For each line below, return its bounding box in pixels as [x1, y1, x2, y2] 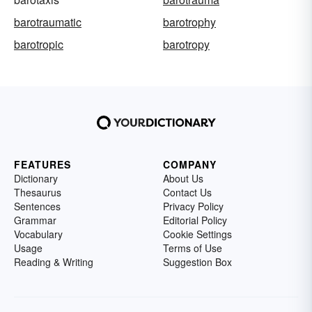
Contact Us [163, 185, 212, 200]
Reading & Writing [14, 255, 93, 270]
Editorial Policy [163, 213, 227, 228]
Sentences [14, 199, 61, 214]
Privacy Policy [163, 199, 224, 214]
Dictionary [14, 171, 58, 186]
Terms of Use [163, 241, 222, 256]
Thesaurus [14, 185, 61, 200]
